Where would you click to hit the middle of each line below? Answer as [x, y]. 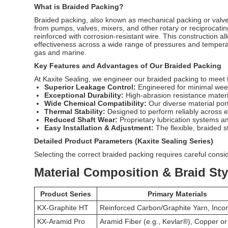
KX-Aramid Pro [61, 221]
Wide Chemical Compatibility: [96, 103]
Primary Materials [178, 194]
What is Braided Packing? [79, 6]
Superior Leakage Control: [90, 87]
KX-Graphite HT [63, 207]
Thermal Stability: [75, 111]
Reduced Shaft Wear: [81, 119]
